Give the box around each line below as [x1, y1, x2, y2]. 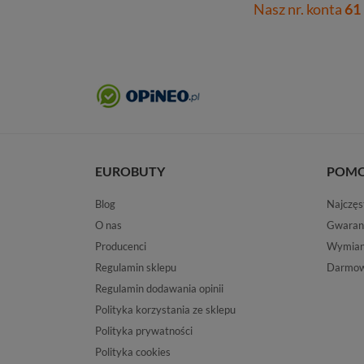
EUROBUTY [95, 162, 165, 179]
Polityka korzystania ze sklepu [95, 302, 236, 316]
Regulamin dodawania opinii [95, 281, 223, 295]
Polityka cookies [95, 344, 171, 358]
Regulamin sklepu [95, 260, 176, 274]
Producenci [95, 239, 146, 253]
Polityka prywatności [95, 323, 193, 337]
